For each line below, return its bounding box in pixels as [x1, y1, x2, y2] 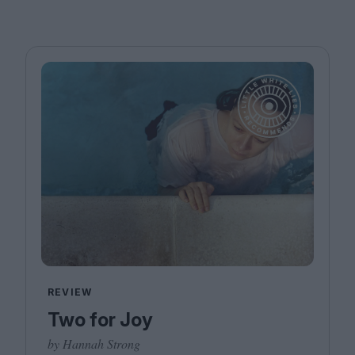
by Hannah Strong [48, 335, 140, 352]
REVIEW [48, 286, 93, 298]
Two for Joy [48, 308, 153, 331]
